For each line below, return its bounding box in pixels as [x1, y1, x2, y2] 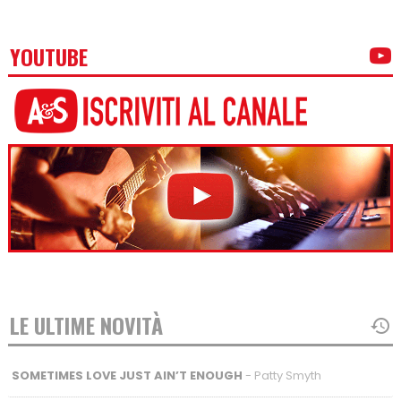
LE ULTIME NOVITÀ [9, 309, 163, 342]
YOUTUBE [9, 39, 88, 73]
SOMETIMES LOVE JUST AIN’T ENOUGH [11, 366, 243, 384]
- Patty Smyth [242, 366, 321, 384]
